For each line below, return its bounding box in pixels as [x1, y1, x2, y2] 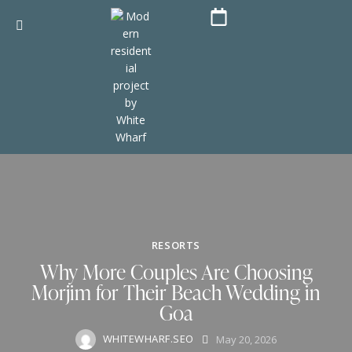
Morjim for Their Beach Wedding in [31, 278, 321, 307]
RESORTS [151, 238, 201, 253]
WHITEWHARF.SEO [102, 332, 194, 346]
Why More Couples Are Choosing [39, 258, 313, 287]
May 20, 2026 [216, 332, 277, 346]
